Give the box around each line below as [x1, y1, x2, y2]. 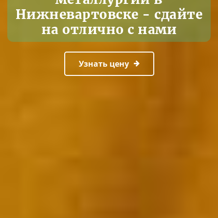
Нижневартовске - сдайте [15, 6, 203, 22]
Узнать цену [78, 58, 129, 69]
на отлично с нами [41, 21, 177, 37]
